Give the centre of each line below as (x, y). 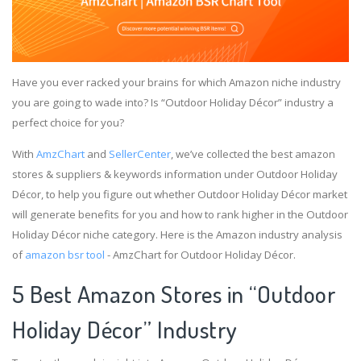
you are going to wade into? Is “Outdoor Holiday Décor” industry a (173, 103)
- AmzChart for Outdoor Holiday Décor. (200, 255)
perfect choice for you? (68, 123)
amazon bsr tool (65, 255)
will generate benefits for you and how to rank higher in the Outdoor (180, 215)
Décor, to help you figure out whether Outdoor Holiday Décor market (180, 195)
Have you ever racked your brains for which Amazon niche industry (176, 83)
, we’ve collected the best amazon (253, 154)
